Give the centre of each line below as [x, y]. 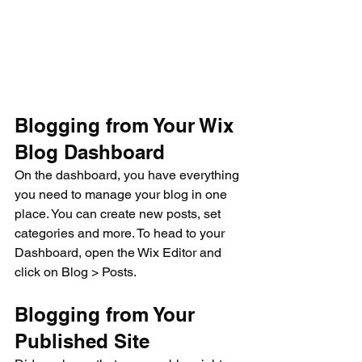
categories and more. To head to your [121, 233]
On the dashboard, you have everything [128, 175]
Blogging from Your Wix [127, 125]
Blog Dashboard [90, 152]
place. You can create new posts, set [119, 213]
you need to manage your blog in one [122, 194]
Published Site [82, 341]
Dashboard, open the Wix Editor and [120, 252]
